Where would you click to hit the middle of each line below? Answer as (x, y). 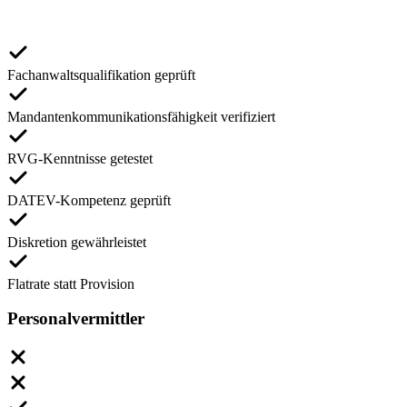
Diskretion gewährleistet (77, 242)
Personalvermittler (76, 319)
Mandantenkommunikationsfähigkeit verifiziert (141, 116)
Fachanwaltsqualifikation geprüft (101, 74)
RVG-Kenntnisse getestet (80, 158)
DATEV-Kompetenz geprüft (89, 200)
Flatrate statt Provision (71, 283)
